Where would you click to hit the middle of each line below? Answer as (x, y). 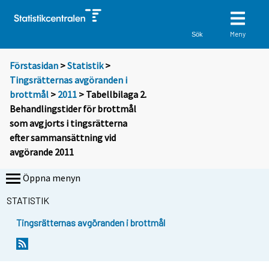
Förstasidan (34, 66)
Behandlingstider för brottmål (73, 109)
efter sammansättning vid (63, 138)
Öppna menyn (52, 178)
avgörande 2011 (42, 152)
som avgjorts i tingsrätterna (68, 123)
